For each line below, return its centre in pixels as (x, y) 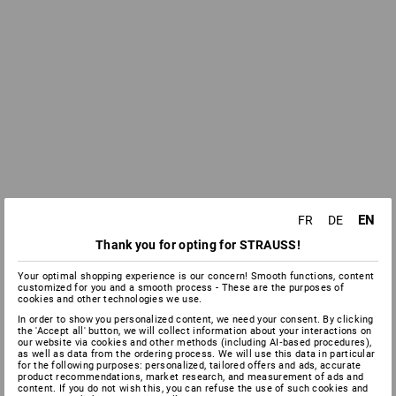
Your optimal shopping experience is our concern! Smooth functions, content (196, 276)
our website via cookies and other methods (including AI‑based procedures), (195, 343)
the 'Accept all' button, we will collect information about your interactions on (195, 331)
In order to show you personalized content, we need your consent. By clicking (196, 320)
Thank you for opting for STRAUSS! (198, 245)
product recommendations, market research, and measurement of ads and (191, 377)
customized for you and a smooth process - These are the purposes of (181, 288)
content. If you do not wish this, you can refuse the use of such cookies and (193, 388)
